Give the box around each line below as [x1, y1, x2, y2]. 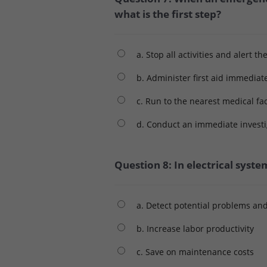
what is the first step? [114, 7, 221, 21]
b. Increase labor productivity [136, 222, 254, 234]
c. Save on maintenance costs [136, 246, 254, 257]
